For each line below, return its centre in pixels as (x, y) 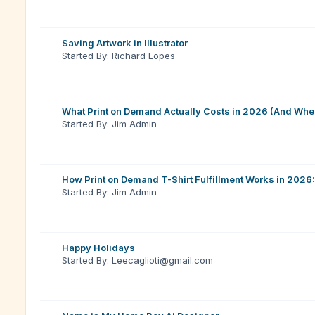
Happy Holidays (98, 247)
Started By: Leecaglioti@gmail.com (137, 260)
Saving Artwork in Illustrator (125, 43)
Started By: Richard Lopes (118, 56)
